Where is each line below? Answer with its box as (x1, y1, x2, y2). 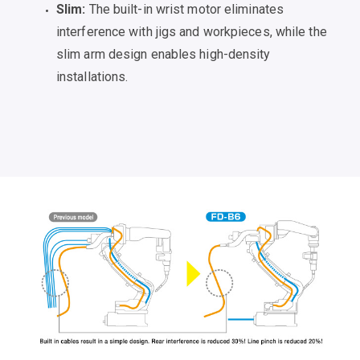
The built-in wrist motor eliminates (85, 2, 284, 18)
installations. (56, 69, 129, 85)
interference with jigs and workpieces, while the (56, 24, 327, 40)
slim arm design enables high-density (56, 47, 271, 63)
